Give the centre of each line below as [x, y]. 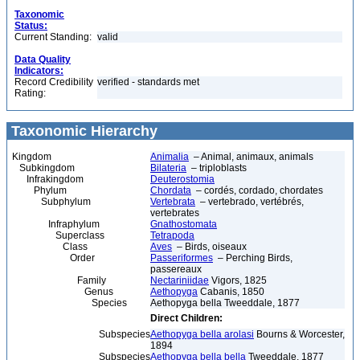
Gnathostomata [184, 224]
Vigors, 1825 [238, 280]
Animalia [170, 157]
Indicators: [39, 71]
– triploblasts [217, 168]
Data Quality [43, 59]
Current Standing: [53, 37]
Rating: [30, 93]
